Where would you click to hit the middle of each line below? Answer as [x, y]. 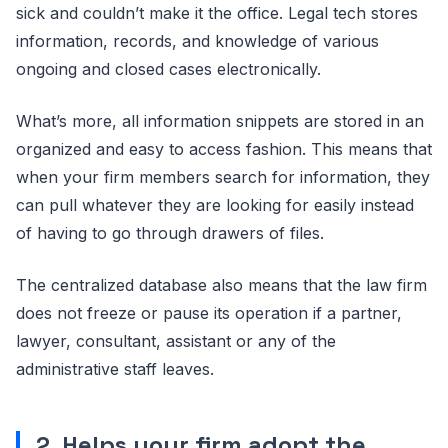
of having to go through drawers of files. [170, 233]
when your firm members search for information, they [223, 177]
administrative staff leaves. [115, 369]
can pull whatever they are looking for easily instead [215, 205]
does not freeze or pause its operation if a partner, [209, 313]
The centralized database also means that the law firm [221, 285]
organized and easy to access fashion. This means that [224, 149]
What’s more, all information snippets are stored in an [220, 121]
